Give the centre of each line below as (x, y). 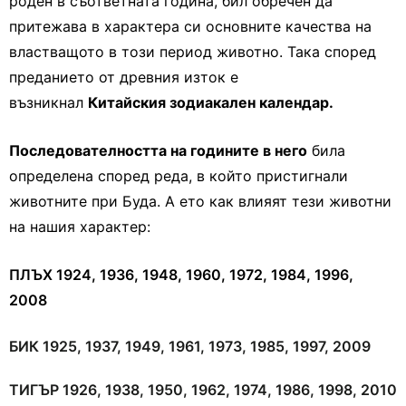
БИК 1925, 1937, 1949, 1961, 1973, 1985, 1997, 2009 (190, 346)
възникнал (48, 102)
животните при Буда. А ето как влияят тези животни (200, 201)
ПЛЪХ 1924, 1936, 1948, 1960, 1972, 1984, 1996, (181, 275)
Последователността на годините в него (158, 150)
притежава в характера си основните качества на (190, 26)
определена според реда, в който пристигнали (179, 176)
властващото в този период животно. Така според (193, 52)
